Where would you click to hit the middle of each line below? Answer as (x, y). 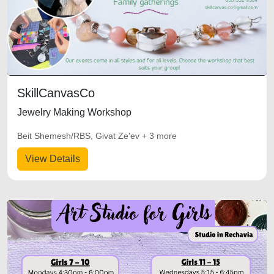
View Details (53, 159)
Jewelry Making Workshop (74, 112)
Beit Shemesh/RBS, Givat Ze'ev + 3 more (97, 136)
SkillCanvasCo (56, 93)
